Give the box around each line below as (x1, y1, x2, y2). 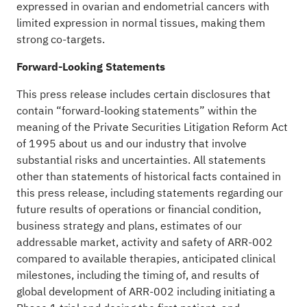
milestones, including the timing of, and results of (16, 267, 259, 284)
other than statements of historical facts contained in (16, 168, 281, 185)
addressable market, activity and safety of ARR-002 (16, 234, 273, 251)
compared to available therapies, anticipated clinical (16, 250, 275, 267)
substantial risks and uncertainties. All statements (16, 151, 266, 169)
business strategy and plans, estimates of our (16, 217, 242, 234)
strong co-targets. (16, 31, 105, 48)
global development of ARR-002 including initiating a (16, 283, 275, 300)
